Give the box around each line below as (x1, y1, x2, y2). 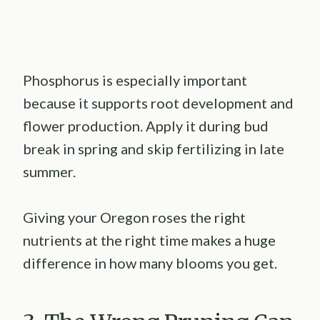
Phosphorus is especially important (23, 71, 247, 89)
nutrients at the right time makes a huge (23, 231, 276, 249)
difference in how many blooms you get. (23, 254, 277, 271)
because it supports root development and (23, 94, 294, 111)
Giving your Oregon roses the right (23, 208, 246, 226)
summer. (23, 162, 76, 180)
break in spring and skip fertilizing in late (23, 139, 284, 157)
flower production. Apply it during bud (23, 116, 269, 134)
